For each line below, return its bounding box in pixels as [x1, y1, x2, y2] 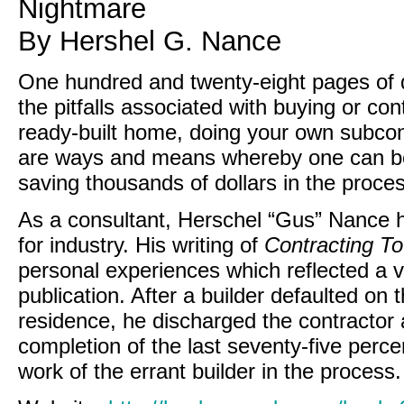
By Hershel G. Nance [18, 25, 281, 57]
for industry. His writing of [18, 233, 264, 257]
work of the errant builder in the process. [18, 359, 401, 383]
